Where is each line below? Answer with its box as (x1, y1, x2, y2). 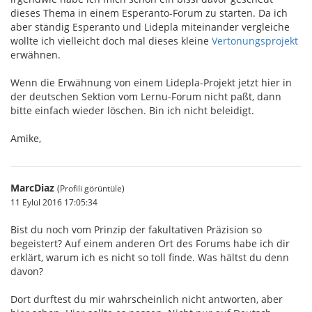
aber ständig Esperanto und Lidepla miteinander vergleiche (10, 20, 290, 33)
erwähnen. (10, 48, 61, 61)
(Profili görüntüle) (57, 182, 125, 194)
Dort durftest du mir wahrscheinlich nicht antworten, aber (10, 292, 283, 306)
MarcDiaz (10, 181, 54, 194)
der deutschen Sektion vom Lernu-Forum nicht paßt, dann (10, 90, 281, 103)
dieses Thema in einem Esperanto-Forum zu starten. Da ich (10, 6, 288, 19)
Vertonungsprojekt (212, 34, 298, 47)
